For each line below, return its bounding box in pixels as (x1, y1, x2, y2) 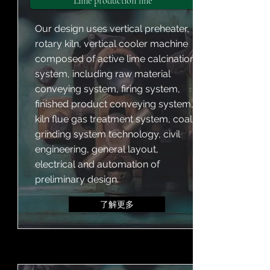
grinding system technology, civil (35, 128, 180, 140)
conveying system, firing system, (35, 83, 180, 95)
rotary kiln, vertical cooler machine (35, 38, 188, 49)
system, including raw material (35, 68, 171, 80)
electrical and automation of (35, 159, 160, 170)
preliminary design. (35, 174, 119, 185)
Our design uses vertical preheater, (35, 23, 189, 34)
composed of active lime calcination (35, 53, 195, 64)
